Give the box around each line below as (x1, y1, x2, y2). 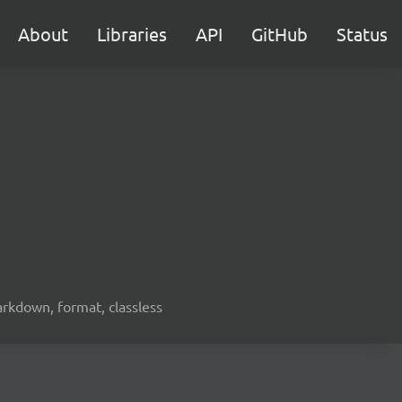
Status (336, 22, 388, 45)
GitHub (251, 22, 308, 45)
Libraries (97, 22, 167, 45)
